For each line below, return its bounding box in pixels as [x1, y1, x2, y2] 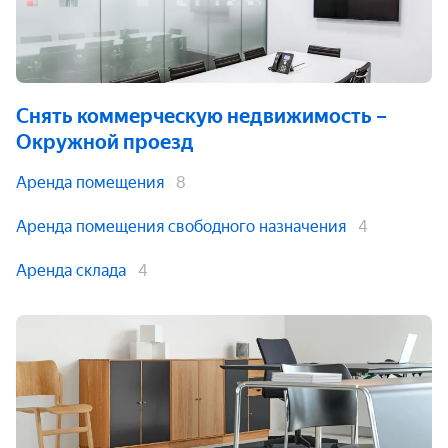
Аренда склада [16, 261, 126, 280]
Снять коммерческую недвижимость [16, 104, 372, 128]
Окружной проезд [16, 130, 194, 154]
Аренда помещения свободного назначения [16, 217, 346, 236]
